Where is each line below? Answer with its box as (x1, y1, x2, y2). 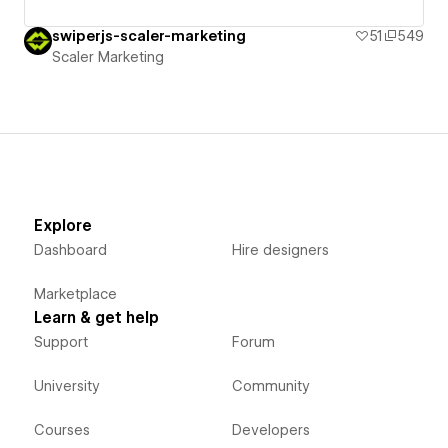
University (33, 378, 100, 395)
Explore (33, 217, 92, 236)
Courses (33, 422, 90, 439)
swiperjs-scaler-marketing (52, 28, 246, 45)
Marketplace (33, 286, 117, 303)
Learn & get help (33, 309, 159, 328)
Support (33, 334, 88, 351)
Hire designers (231, 242, 329, 259)
